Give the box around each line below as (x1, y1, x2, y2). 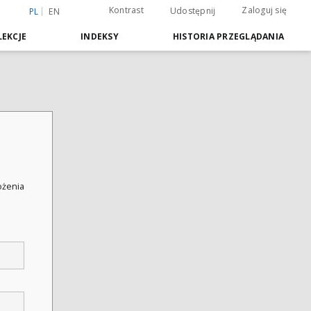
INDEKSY (81, 31, 119, 42)
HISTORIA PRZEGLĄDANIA (172, 31, 284, 42)
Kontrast (108, 4, 144, 16)
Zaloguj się (242, 4, 287, 16)
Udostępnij (169, 5, 216, 17)
